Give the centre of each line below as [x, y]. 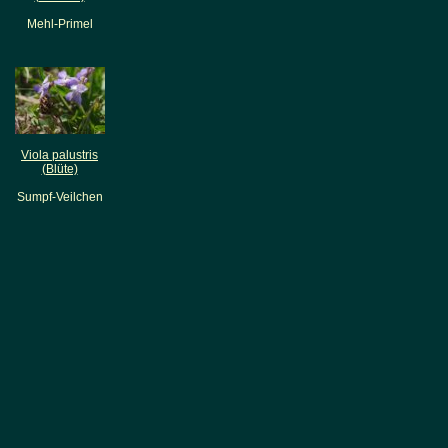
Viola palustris [59, 155]
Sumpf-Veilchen [59, 197]
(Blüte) [59, 169]
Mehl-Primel [59, 24]
